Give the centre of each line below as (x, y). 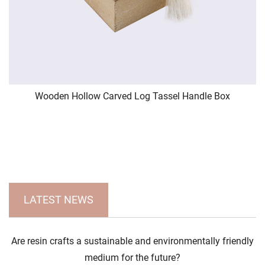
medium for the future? (132, 257)
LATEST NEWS (59, 199)
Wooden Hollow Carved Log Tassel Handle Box (132, 96)
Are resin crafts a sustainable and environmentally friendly (132, 241)
